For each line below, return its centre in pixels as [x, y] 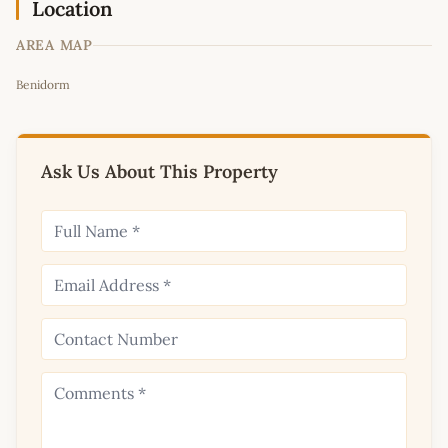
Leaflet [233, 63]
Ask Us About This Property [159, 172]
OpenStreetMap [317, 63]
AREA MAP [54, 45]
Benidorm [43, 85]
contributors [393, 63]
